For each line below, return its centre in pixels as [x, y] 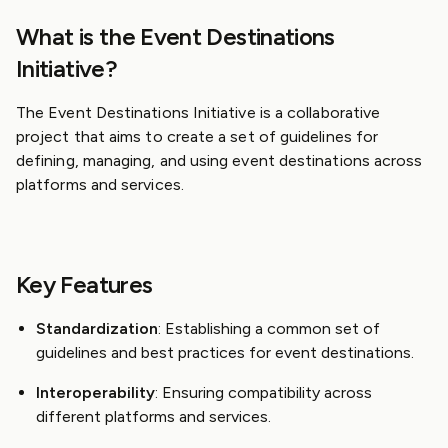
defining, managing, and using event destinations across [219, 160]
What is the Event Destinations [175, 36]
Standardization [97, 328]
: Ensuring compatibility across [263, 392]
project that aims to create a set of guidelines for [197, 136]
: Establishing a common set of [269, 328]
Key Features [84, 284]
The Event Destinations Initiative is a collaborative [198, 112]
